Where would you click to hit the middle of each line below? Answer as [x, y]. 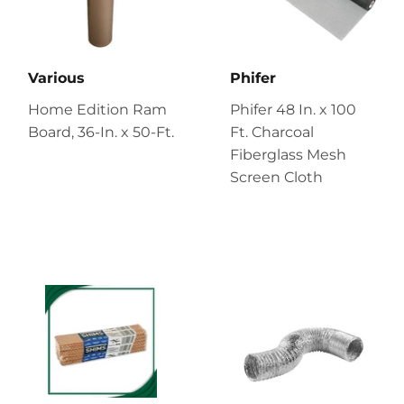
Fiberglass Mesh [288, 154]
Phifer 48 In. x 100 [293, 109]
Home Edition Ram [97, 109]
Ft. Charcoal [272, 132]
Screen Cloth [276, 177]
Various [56, 78]
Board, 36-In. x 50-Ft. [101, 132]
